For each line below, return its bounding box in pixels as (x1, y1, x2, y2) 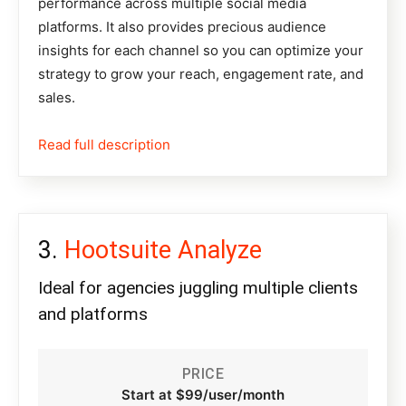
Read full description (38, 136, 170, 154)
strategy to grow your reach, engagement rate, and (38, 65, 363, 83)
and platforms (38, 304, 148, 325)
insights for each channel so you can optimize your (38, 42, 363, 60)
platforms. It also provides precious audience (38, 18, 326, 36)
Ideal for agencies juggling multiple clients (38, 277, 358, 299)
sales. (38, 89, 75, 107)
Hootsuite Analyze (64, 236, 262, 266)
